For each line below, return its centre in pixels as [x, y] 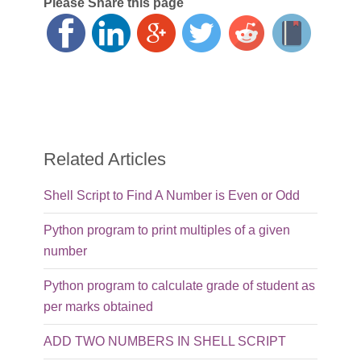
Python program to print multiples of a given [167, 230]
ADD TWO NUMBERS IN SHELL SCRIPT [165, 342]
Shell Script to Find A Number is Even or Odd [172, 196]
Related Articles [105, 160]
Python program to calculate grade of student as [180, 286]
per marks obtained [99, 307]
